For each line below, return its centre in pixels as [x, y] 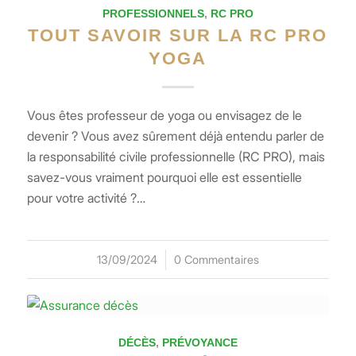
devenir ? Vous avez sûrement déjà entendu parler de [175, 135]
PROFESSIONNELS [153, 13]
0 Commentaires [216, 259]
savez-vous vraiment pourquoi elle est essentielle [164, 177]
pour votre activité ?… [86, 197]
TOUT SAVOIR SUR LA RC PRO [178, 35]
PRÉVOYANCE [199, 342]
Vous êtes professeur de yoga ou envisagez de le [164, 115]
